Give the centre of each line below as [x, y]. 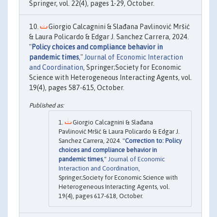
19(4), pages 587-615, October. [77, 88]
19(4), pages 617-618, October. [101, 196]
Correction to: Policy [153, 140]
